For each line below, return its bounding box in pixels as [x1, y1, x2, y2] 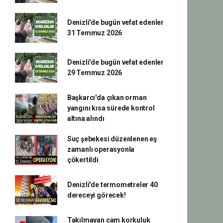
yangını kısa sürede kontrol [67, 104, 155, 112]
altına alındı [67, 114, 105, 122]
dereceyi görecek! [67, 191, 126, 199]
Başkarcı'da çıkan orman [67, 94, 147, 102]
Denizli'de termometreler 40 [67, 181, 158, 189]
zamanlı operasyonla [67, 145, 135, 153]
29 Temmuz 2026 [67, 69, 122, 77]
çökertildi [67, 156, 99, 164]
